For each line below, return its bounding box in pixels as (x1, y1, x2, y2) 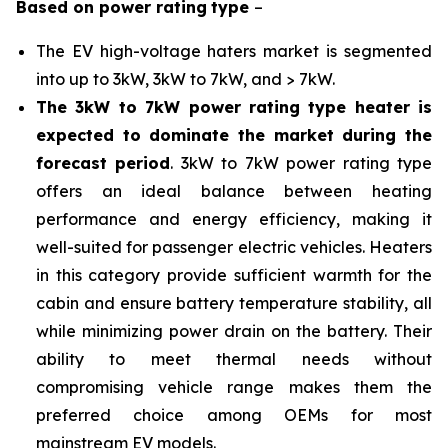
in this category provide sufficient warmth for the (36, 265, 432, 285)
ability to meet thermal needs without (36, 349, 432, 369)
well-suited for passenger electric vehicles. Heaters (36, 237, 432, 257)
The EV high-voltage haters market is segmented (36, 41, 432, 61)
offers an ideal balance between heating (36, 181, 432, 201)
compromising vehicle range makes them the (36, 377, 432, 397)
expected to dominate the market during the (36, 125, 432, 145)
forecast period (36, 153, 171, 173)
